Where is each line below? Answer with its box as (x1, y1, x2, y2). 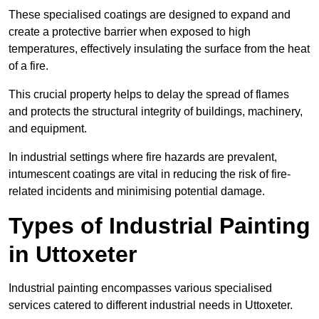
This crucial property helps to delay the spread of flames (9, 88, 289, 101)
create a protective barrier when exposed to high (9, 26, 251, 38)
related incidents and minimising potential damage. (9, 185, 265, 198)
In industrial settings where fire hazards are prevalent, (9, 151, 277, 164)
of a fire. (9, 60, 51, 73)
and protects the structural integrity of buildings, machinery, (9, 105, 303, 118)
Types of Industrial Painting (9, 213, 310, 239)
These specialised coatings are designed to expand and (9, 9, 291, 21)
